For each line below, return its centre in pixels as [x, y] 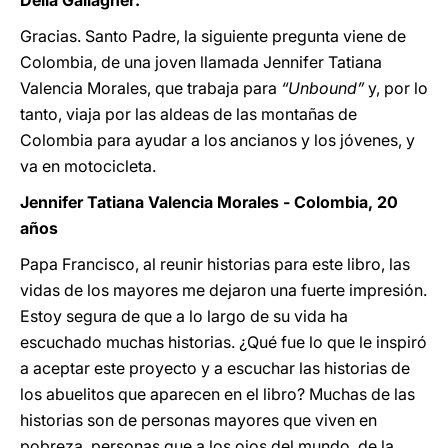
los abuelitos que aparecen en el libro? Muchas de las [217, 394]
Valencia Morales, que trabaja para [150, 88]
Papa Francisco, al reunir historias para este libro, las [215, 264]
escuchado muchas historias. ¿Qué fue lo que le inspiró [223, 342]
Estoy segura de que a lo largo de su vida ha [184, 316]
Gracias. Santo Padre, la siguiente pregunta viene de [213, 36]
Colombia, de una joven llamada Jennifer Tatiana [201, 62]
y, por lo [396, 88]
